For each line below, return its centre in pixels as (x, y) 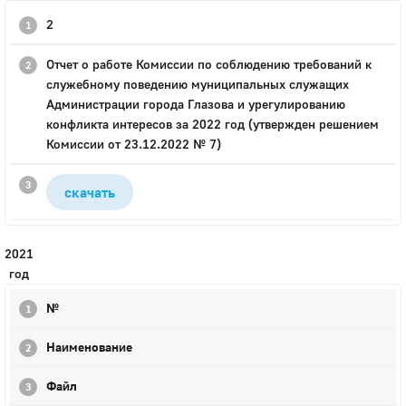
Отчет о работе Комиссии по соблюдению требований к (209, 64)
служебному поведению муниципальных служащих (198, 84)
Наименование (89, 347)
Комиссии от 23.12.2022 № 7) (134, 144)
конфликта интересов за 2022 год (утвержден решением (213, 124)
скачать (90, 192)
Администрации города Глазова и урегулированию (196, 104)
